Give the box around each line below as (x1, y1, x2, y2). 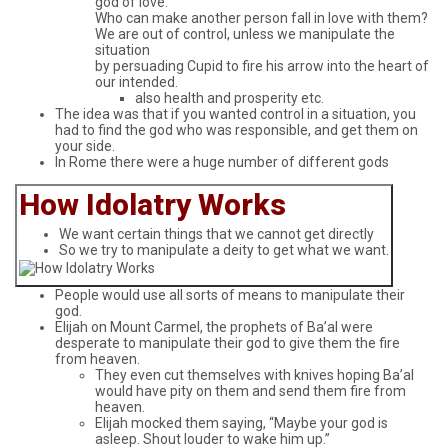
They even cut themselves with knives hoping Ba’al (95, 367, 414, 384)
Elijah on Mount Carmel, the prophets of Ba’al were (55, 319, 373, 336)
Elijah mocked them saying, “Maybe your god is (95, 415, 388, 432)
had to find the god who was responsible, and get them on (55, 122, 418, 139)
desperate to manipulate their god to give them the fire (55, 335, 400, 352)
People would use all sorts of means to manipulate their (55, 287, 405, 304)
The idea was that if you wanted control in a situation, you (55, 106, 416, 123)
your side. (55, 138, 115, 155)
